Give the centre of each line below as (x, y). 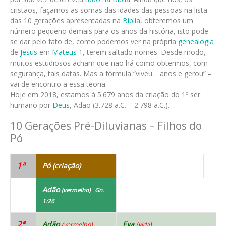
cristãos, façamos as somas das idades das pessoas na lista (109, 10)
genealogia (196, 41)
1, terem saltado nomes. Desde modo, (141, 52)
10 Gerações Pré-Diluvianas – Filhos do (106, 126)
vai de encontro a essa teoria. (59, 84)
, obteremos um (167, 20)
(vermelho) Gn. (83, 190)
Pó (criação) (62, 165)
